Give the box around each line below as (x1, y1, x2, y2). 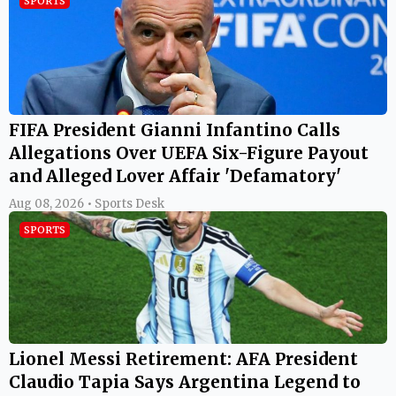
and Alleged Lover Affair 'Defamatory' (9, 164, 341, 187)
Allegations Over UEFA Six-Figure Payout (9, 141, 369, 164)
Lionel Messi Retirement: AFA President (9, 347, 358, 369)
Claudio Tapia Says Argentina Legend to (9, 370, 361, 392)
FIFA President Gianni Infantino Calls (9, 118, 340, 141)
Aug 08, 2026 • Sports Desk (9, 195, 164, 211)
